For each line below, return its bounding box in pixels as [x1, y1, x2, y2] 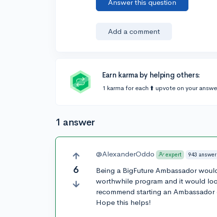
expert [165, 151, 182, 158]
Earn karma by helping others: [102, 70, 201, 79]
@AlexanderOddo [96, 149, 155, 158]
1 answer [55, 116, 95, 128]
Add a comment [108, 27, 160, 36]
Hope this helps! [96, 198, 152, 207]
